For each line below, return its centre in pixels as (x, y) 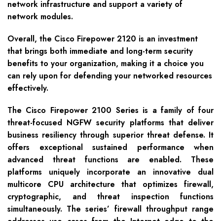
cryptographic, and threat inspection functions (110, 197)
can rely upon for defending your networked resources (110, 76)
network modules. (40, 17)
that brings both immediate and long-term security (100, 51)
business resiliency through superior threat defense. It (110, 135)
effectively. (28, 88)
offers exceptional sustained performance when (110, 147)
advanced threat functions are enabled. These (110, 160)
